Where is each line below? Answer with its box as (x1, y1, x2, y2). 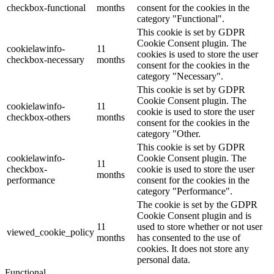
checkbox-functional (7, 2, 86, 13)
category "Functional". (137, 13, 224, 24)
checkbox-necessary (7, 54, 84, 65)
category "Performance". (137, 186, 232, 197)
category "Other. (137, 128, 201, 139)
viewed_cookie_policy (7, 227, 94, 238)
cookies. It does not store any (137, 243, 249, 254)
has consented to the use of (137, 232, 240, 243)
